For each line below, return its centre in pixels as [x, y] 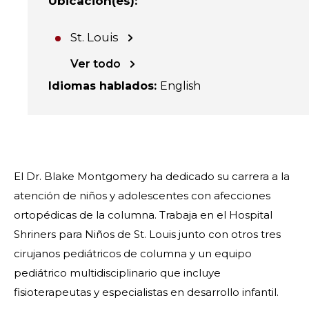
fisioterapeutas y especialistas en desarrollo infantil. [146, 292]
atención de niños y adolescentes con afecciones [142, 196]
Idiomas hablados [101, 86]
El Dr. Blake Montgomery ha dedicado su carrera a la [152, 176]
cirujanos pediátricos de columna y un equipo [133, 253]
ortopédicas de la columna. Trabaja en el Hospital [143, 215]
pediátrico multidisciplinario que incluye [117, 273]
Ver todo [96, 64]
